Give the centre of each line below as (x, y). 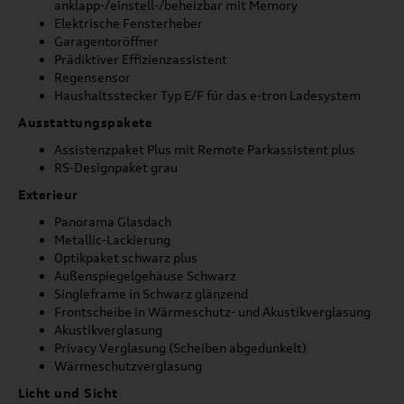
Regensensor (92, 77)
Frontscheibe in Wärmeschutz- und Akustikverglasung (212, 312)
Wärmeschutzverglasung (128, 366)
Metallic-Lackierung (112, 239)
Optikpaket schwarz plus (126, 257)
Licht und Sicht (68, 393)
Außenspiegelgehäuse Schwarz (145, 275)
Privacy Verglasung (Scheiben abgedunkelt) (180, 348)
